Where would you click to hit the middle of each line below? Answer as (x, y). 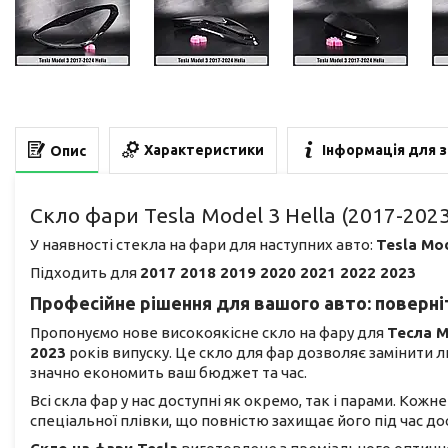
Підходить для (85, 273)
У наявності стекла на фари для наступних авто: (203, 245)
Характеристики (204, 150)
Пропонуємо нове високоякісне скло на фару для (208, 333)
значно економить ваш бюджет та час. (168, 373)
